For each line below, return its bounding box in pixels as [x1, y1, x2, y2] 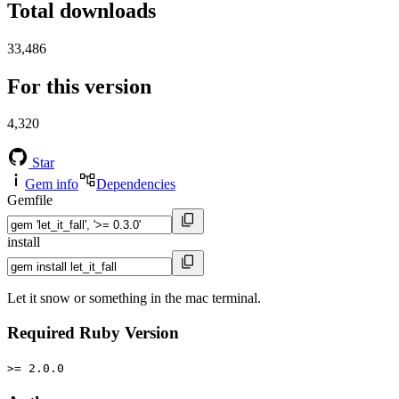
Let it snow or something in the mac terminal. [7, 290, 261, 306]
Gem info [25, 176, 78, 192]
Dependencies [96, 176, 175, 192]
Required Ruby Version [7, 323, 179, 343]
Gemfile [7, 192, 53, 208]
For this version [7, 74, 151, 98]
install [7, 234, 40, 250]
